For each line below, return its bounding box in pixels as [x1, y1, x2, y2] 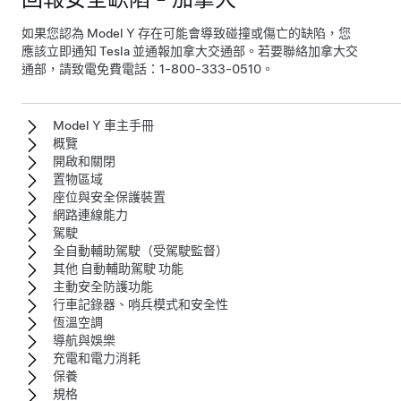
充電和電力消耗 [53, 351, 141, 365]
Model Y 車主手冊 [53, 118, 154, 132]
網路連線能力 [53, 208, 128, 222]
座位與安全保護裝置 [53, 190, 166, 204]
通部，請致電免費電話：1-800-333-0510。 [21, 62, 274, 76]
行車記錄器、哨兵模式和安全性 [53, 297, 228, 311]
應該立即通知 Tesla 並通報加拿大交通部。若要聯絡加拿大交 [21, 44, 358, 58]
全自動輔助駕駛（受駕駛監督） [53, 243, 228, 258]
